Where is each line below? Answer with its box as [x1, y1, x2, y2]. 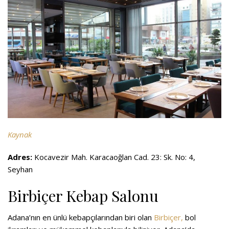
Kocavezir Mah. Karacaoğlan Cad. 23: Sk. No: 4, [32, 152, 195, 163]
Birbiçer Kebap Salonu [8, 186, 158, 207]
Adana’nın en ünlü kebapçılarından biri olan [8, 212, 154, 223]
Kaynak [8, 129, 32, 140]
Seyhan [8, 164, 33, 175]
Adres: [8, 152, 32, 163]
